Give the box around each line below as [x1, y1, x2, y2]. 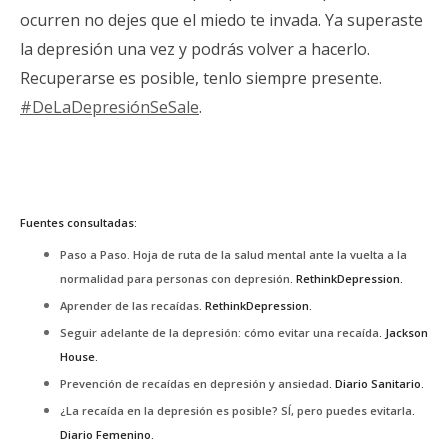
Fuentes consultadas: [20, 214, 137, 230]
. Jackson [379, 325, 428, 341]
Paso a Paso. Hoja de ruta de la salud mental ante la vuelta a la [60, 247, 407, 263]
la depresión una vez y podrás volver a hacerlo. [20, 38, 370, 61]
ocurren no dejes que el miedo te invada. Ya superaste [20, 9, 423, 32]
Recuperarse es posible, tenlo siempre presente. [20, 67, 382, 90]
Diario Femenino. [60, 427, 154, 443]
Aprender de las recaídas [60, 298, 199, 314]
